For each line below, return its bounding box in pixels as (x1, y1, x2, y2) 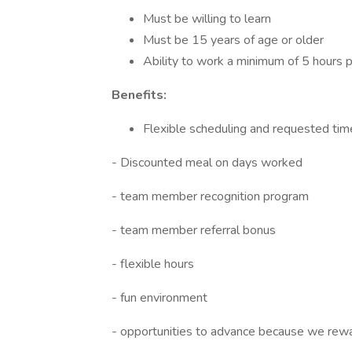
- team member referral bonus (112, 222, 276, 239)
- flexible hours (112, 255, 194, 273)
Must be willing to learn (143, 10, 271, 27)
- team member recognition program (112, 188, 309, 205)
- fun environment (112, 289, 207, 306)
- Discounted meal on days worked (112, 154, 302, 171)
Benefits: (112, 86, 167, 104)
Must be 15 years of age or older (143, 31, 324, 49)
